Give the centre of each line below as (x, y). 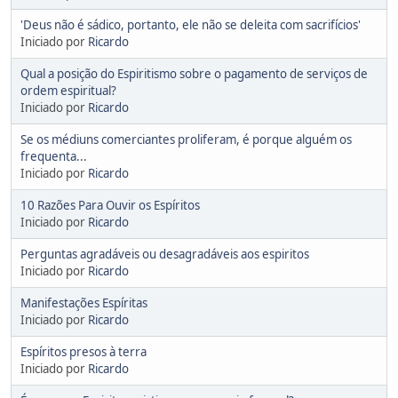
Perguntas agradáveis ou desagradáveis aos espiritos (165, 254)
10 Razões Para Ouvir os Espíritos (110, 205)
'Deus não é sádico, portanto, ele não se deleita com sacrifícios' (191, 24)
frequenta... (54, 156)
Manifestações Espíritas (84, 302)
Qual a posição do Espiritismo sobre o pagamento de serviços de (194, 73)
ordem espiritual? (68, 90)
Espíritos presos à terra (84, 351)
